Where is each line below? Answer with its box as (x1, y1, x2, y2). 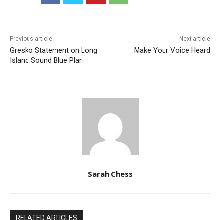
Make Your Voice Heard (134, 46, 210, 55)
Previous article (10, 35, 52, 43)
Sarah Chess (87, 169, 133, 179)
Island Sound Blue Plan (10, 56, 83, 65)
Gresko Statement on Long (10, 46, 97, 55)
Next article (179, 35, 210, 43)
